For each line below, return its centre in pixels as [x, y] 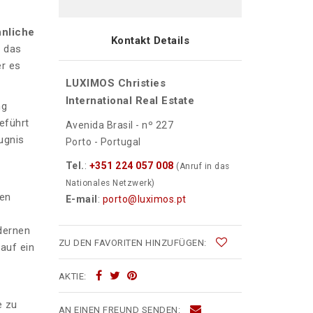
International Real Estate [130, 101]
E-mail [81, 199]
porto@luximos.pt [144, 199]
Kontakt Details [150, 41]
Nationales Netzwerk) [110, 183]
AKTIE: [73, 277]
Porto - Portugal [103, 142]
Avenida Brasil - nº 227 [119, 125]
